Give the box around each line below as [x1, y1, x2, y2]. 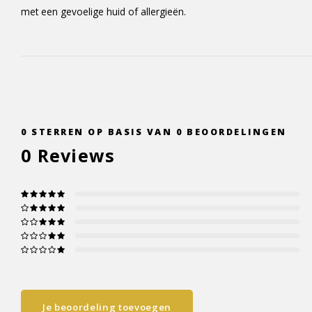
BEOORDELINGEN [182, 126, 287, 138]
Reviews [31, 143, 116, 167]
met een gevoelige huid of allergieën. [21, 5, 186, 18]
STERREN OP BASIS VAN [27, 126, 176, 138]
